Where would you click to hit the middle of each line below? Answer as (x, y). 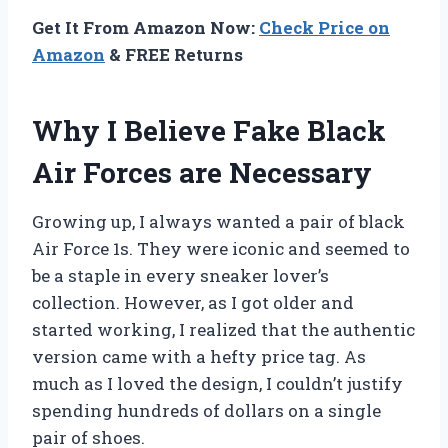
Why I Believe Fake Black (209, 131)
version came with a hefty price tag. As (199, 357)
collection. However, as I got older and (193, 303)
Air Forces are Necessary (202, 173)
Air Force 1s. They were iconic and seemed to (221, 249)
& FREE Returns (174, 55)
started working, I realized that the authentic (223, 330)
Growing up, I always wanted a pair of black (218, 222)
